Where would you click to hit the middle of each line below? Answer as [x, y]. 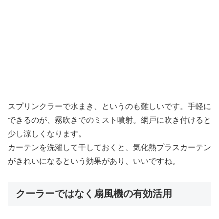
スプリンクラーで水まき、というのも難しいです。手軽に [109, 106]
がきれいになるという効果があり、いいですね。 [94, 161]
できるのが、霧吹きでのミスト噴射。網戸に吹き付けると [109, 120]
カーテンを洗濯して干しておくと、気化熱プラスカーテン [109, 147]
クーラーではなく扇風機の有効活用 [94, 194]
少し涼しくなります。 [47, 133]
